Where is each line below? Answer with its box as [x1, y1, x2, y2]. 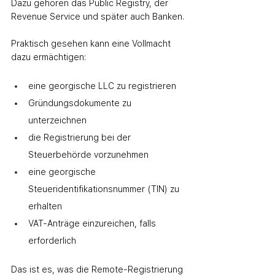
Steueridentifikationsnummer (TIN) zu [28, 184, 182, 194]
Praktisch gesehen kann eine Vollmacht [11, 39, 173, 48]
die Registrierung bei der [28, 133, 133, 142]
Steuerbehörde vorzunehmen [28, 150, 149, 160]
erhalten [28, 201, 62, 211]
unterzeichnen [28, 115, 87, 125]
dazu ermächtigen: [11, 52, 86, 62]
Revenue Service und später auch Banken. [11, 12, 184, 21]
